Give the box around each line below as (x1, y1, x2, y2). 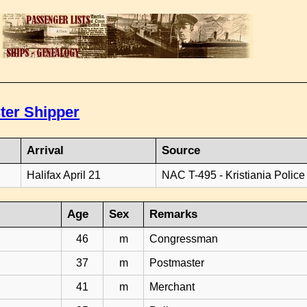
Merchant (149, 281, 195, 293)
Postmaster (149, 257, 205, 269)
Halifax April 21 (27, 169, 101, 181)
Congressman (149, 233, 219, 245)
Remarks (149, 208, 198, 221)
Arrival (27, 144, 64, 157)
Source (162, 144, 201, 157)
